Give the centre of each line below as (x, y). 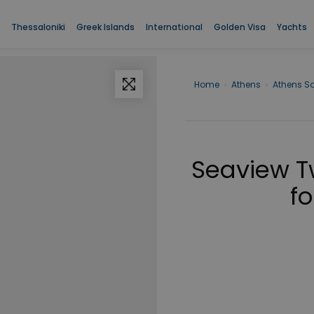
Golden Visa (239, 27)
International (174, 27)
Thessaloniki (38, 27)
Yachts (292, 27)
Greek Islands (105, 27)
